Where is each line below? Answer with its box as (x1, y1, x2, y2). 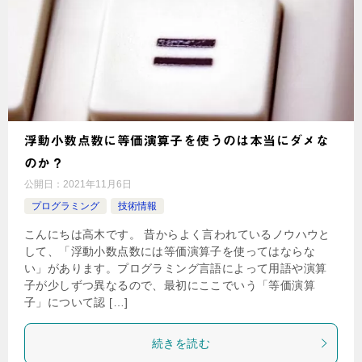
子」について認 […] (24, 295, 128, 309)
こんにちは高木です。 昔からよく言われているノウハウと (24, 227, 330, 241)
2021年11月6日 (63, 178, 132, 190)
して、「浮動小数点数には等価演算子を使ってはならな (24, 244, 315, 258)
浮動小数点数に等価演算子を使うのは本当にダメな (24, 133, 330, 147)
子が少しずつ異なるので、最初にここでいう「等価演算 (24, 278, 315, 292)
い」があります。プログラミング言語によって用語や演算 (24, 261, 327, 275)
